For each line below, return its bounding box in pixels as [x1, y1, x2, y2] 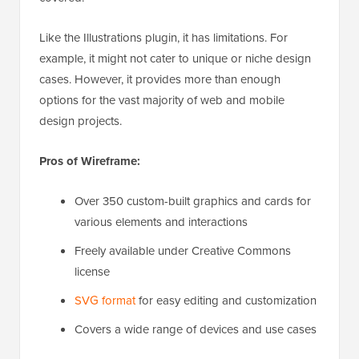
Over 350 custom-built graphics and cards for [75, 192, 311, 210]
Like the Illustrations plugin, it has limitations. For [39, 29, 288, 46]
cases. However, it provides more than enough [39, 71, 280, 88]
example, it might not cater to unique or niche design [39, 50, 311, 67]
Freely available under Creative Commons [75, 242, 291, 260]
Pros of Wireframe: [39, 152, 140, 171]
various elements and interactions [75, 213, 248, 231]
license [75, 263, 110, 280]
